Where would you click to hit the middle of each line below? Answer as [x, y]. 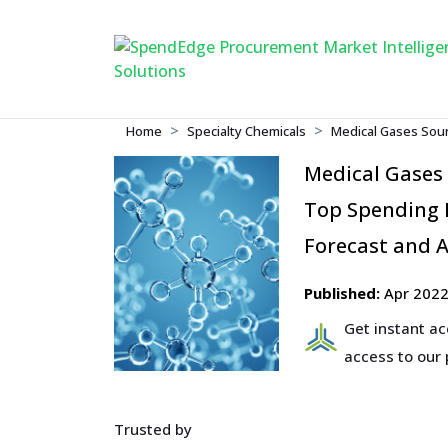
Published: [342, 293]
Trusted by [153, 429]
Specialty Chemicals [246, 131]
